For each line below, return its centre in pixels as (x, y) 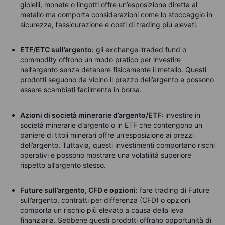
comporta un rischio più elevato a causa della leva (102, 210)
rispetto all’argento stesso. (63, 165)
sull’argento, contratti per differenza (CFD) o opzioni (105, 200)
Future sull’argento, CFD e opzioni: (79, 190)
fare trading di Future (175, 190)
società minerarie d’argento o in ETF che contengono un (111, 125)
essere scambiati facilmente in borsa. (81, 89)
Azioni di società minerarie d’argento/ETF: (92, 115)
